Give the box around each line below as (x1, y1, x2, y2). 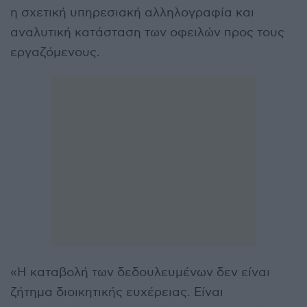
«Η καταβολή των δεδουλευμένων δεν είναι (10, 265, 270, 280)
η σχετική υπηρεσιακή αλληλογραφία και (10, 5, 254, 20)
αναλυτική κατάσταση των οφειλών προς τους (10, 25, 284, 40)
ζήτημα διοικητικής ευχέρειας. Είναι (10, 284, 223, 299)
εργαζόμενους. (10, 45, 100, 60)
